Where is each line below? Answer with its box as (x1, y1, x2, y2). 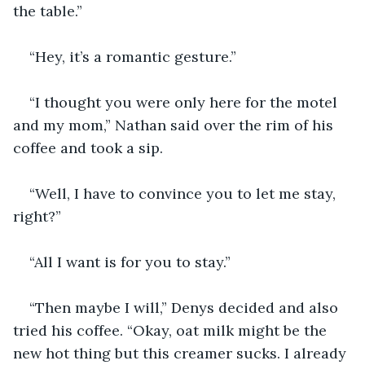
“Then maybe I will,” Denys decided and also (29, 297, 342, 317)
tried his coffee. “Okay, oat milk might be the (13, 320, 331, 340)
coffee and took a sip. (13, 138, 163, 157)
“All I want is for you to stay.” (29, 252, 231, 271)
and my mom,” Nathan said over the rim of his (13, 115, 337, 134)
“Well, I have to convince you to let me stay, (29, 183, 340, 203)
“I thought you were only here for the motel (29, 92, 341, 112)
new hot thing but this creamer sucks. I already (13, 343, 350, 363)
